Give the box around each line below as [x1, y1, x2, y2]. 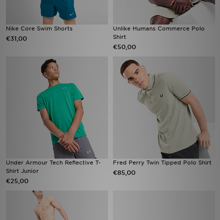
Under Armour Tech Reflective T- [6, 159, 101, 166]
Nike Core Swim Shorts [6, 25, 73, 32]
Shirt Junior [6, 167, 39, 174]
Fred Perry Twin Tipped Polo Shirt [113, 159, 212, 166]
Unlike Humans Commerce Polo [113, 25, 205, 32]
